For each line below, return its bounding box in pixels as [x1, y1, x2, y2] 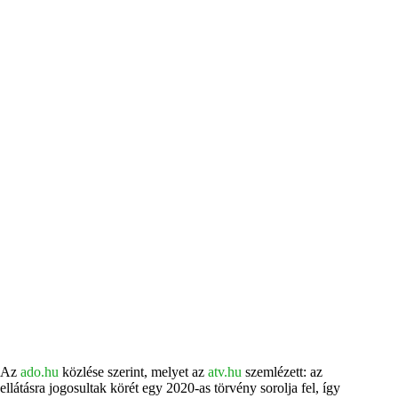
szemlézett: [242, 364, 310, 380]
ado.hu [20, 364, 59, 380]
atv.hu [208, 364, 242, 380]
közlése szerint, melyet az [59, 364, 208, 380]
